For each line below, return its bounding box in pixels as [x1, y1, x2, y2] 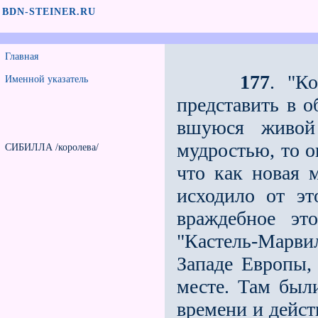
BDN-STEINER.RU [2, 6, 96, 17]
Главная [5, 51, 38, 62]
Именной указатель [5, 74, 88, 84]
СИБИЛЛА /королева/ [5, 142, 99, 153]
